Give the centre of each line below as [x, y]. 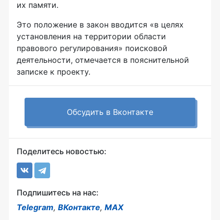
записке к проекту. [54, 72]
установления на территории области [91, 36]
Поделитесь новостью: [62, 151]
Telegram [35, 207]
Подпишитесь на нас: [58, 192]
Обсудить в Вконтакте [110, 112]
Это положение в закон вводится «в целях [100, 25]
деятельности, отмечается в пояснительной [103, 60]
